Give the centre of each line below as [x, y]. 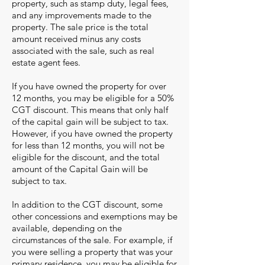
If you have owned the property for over [89, 86]
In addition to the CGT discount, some [87, 204]
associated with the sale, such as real [83, 51]
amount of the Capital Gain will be [80, 169]
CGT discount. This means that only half [90, 110]
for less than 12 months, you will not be [88, 145]
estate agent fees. [46, 62]
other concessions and [55, 216]
